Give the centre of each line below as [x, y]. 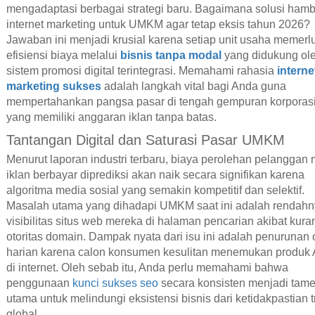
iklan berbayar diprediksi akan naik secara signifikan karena [155, 175]
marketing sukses [53, 86]
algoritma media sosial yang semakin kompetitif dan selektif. [155, 191]
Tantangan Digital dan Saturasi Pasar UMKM [145, 140]
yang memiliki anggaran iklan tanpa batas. [111, 117]
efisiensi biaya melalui [63, 55]
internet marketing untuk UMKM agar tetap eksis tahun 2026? [158, 24]
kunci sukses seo [115, 283]
